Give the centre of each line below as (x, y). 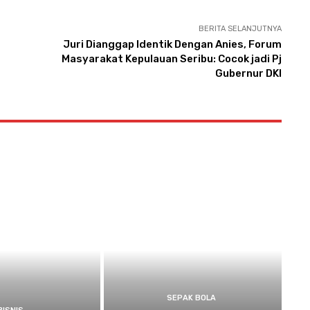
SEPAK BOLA (191, 298)
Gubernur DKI (248, 73)
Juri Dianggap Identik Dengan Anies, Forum (172, 44)
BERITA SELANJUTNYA (240, 28)
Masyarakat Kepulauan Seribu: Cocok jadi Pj (171, 58)
